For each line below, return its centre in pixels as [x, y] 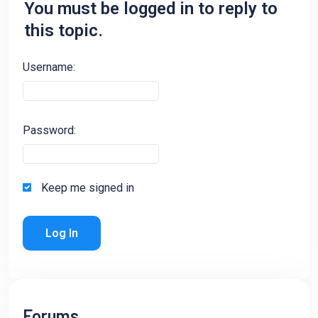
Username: [49, 67]
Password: [49, 131]
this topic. [64, 31]
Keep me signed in [88, 188]
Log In [62, 234]
